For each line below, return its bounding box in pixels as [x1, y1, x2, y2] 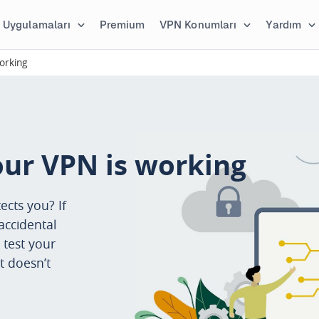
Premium [99, 19, 145, 31]
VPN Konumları [159, 19, 237, 31]
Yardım [265, 19, 302, 31]
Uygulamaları [2, 19, 71, 31]
